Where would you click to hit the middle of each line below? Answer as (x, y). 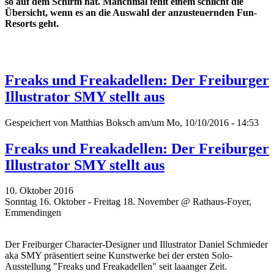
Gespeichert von (38, 122)
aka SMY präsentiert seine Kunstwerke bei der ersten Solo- (119, 256)
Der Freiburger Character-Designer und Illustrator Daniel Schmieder (136, 245)
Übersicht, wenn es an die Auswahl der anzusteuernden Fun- (131, 12)
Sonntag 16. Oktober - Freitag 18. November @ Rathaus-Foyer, (128, 202)
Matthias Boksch (103, 122)
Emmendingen (33, 213)
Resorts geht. (32, 23)
